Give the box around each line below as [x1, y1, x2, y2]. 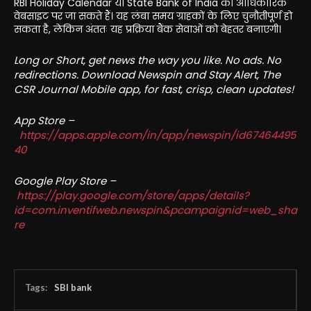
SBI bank [54, 281, 92, 293]
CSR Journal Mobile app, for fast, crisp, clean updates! [14, 81, 294, 96]
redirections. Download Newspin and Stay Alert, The [14, 67, 280, 82]
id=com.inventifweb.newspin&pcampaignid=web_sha [14, 202, 297, 217]
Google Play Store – [14, 173, 116, 188]
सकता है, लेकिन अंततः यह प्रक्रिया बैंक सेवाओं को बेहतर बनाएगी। [14, 22, 281, 36]
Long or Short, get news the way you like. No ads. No [14, 52, 281, 67]
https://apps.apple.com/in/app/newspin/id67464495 [19, 127, 296, 142]
